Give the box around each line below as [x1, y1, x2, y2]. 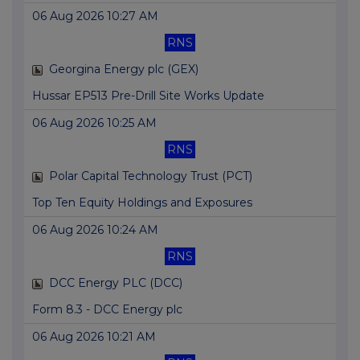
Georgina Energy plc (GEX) [49, 62, 198, 77]
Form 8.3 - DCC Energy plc [32, 302, 182, 317]
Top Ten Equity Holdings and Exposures [32, 195, 252, 211]
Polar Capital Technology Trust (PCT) [49, 169, 252, 184]
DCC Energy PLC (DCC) [49, 276, 182, 291]
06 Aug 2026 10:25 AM [32, 116, 157, 131]
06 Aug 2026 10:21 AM [32, 329, 156, 345]
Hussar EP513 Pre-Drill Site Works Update [32, 88, 264, 104]
